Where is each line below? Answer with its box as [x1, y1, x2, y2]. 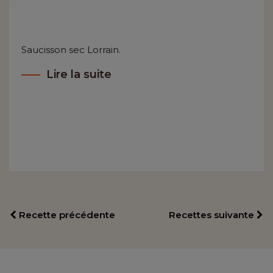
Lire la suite [46, 68, 112, 82]
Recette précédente [16, 209, 115, 221]
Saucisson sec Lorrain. [21, 44, 121, 56]
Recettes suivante [169, 209, 257, 221]
